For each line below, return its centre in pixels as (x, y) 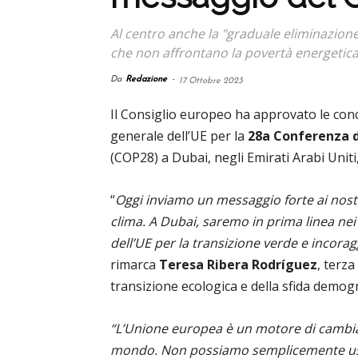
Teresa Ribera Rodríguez (238, 265)
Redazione (146, 80)
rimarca (135, 265)
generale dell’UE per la (177, 136)
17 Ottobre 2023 (211, 81)
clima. (129, 221)
